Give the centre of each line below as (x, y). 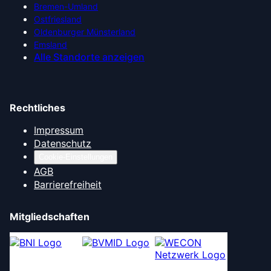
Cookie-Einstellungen (76, 157)
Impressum (59, 130)
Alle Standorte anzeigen (89, 57)
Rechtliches (38, 108)
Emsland (51, 44)
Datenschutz (63, 143)
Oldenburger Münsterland (85, 32)
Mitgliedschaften (50, 217)
